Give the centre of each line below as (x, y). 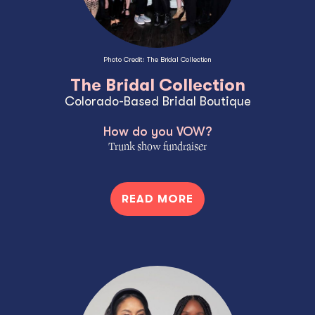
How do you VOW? (157, 132)
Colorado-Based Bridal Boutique (157, 102)
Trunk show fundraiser (157, 147)
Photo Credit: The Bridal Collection (157, 59)
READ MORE (157, 199)
